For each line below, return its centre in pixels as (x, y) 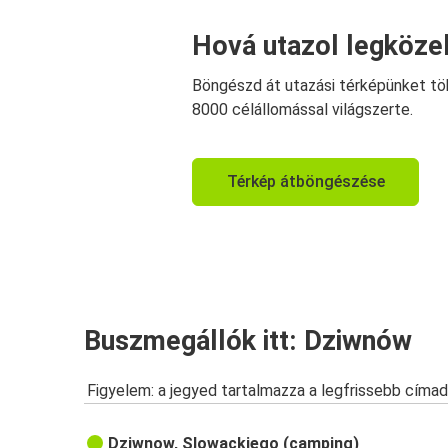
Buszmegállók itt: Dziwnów (248, 340)
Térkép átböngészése (305, 182)
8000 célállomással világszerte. (302, 110)
